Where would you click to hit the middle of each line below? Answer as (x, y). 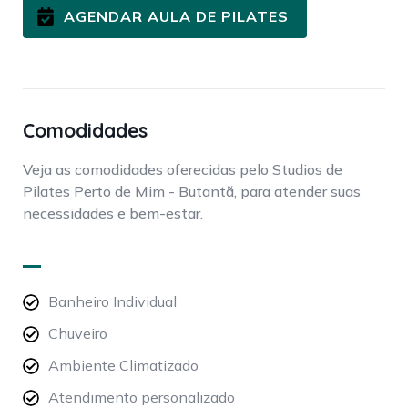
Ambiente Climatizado (123, 365)
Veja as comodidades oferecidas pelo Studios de (183, 170)
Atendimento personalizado (142, 397)
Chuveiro (78, 333)
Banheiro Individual (112, 301)
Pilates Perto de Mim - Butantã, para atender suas (192, 192)
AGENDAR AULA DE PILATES (176, 17)
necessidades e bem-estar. (113, 214)
